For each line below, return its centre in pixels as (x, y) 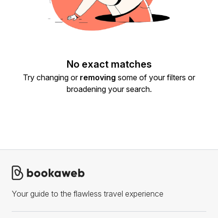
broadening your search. (109, 89)
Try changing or (51, 78)
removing (98, 78)
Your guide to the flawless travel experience (88, 194)
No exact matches (109, 64)
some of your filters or (155, 78)
